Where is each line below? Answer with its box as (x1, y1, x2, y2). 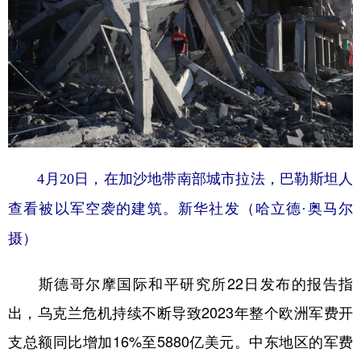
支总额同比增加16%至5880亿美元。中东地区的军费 (8, 334, 353, 349)
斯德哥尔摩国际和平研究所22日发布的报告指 (8, 276, 353, 291)
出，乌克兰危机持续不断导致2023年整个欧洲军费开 (8, 305, 353, 320)
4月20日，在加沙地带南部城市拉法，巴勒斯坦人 (8, 170, 353, 187)
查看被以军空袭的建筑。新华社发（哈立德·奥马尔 (8, 200, 353, 217)
